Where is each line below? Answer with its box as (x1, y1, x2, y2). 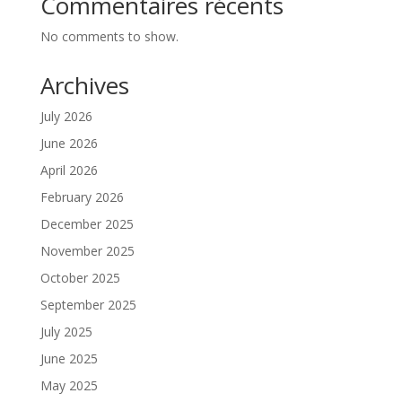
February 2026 (39, 188, 124, 205)
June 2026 (39, 135, 98, 152)
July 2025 (39, 323, 92, 340)
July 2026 (39, 108, 92, 125)
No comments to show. (39, 28, 179, 45)
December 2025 (39, 215, 134, 232)
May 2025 (39, 377, 98, 394)
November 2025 (39, 242, 135, 259)
